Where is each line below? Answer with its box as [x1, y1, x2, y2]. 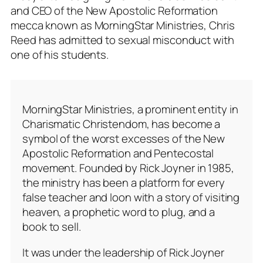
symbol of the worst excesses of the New [22, 131, 225, 147]
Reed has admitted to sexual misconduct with [11, 32, 234, 48]
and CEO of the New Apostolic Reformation [11, 2, 218, 18]
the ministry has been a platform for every [22, 175, 225, 191]
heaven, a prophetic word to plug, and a [22, 204, 215, 220]
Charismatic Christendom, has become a [22, 116, 221, 132]
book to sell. [22, 219, 81, 235]
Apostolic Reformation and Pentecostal [22, 146, 214, 161]
